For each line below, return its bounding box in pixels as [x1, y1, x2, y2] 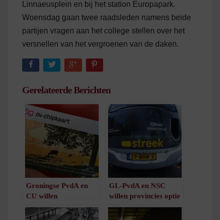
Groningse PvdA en [26, 181, 88, 190]
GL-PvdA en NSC [109, 181, 165, 190]
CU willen [26, 192, 57, 200]
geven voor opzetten [109, 202, 174, 210]
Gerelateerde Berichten [22, 84, 110, 95]
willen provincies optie [109, 192, 180, 200]
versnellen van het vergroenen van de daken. [22, 39, 179, 48]
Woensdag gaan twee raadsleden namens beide [22, 13, 191, 22]
